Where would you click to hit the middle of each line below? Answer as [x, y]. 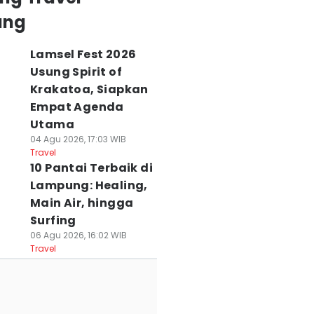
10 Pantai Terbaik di [91, 168]
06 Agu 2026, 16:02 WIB [78, 235]
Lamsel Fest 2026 [83, 54]
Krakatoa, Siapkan [89, 89]
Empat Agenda [77, 107]
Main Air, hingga [82, 203]
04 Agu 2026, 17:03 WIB [78, 139]
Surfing [53, 220]
